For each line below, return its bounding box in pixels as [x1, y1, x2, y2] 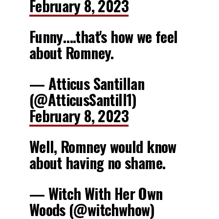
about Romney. [29, 41, 114, 64]
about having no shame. [29, 151, 166, 174]
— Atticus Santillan [29, 72, 145, 94]
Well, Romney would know [29, 135, 176, 157]
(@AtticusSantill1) [29, 88, 137, 110]
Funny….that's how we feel [29, 25, 178, 47]
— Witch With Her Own [29, 182, 163, 204]
